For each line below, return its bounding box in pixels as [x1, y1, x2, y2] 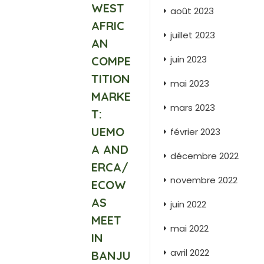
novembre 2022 [170, 174, 237, 186]
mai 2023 [170, 77, 209, 90]
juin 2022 [170, 198, 206, 210]
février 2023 [170, 126, 220, 138]
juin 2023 [170, 53, 207, 65]
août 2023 [170, 5, 214, 17]
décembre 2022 [170, 150, 239, 162]
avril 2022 [170, 246, 209, 259]
